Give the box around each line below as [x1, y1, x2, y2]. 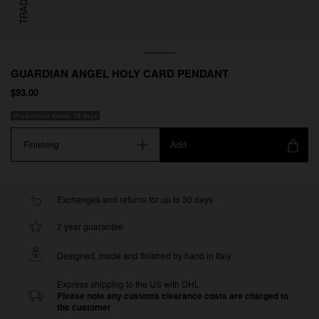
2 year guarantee [57, 219, 123, 232]
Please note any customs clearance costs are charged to [57, 288, 288, 302]
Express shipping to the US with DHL [57, 277, 199, 290]
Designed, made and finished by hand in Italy [57, 249, 231, 261]
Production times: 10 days [13, 110, 98, 120]
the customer [57, 300, 111, 313]
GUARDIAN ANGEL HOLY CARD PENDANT [11, 65, 229, 81]
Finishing [23, 138, 60, 151]
